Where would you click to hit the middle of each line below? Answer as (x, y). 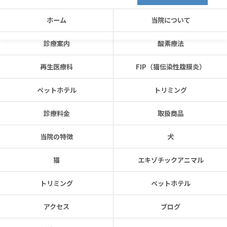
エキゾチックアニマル (171, 160)
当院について (171, 20)
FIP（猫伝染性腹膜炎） (171, 67)
